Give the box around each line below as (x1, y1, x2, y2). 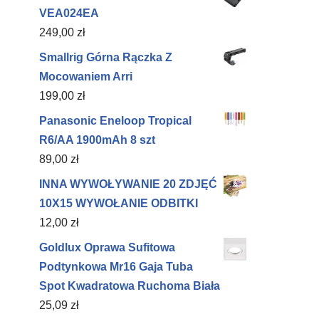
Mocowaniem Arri (39, 70, 132, 83)
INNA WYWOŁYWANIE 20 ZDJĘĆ (39, 178, 217, 190)
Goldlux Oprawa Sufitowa (39, 241, 175, 253)
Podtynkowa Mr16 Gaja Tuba (39, 261, 193, 273)
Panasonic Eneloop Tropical (39, 115, 192, 127)
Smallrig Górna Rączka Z (39, 51, 172, 63)
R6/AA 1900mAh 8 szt (39, 134, 155, 146)
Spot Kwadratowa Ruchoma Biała (39, 280, 220, 292)
